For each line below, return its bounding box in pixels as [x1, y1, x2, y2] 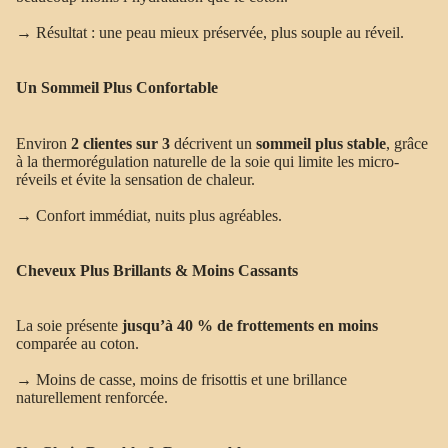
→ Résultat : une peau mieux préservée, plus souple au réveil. [16, 23, 404, 41]
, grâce [386, 134, 428, 152]
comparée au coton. [16, 335, 139, 353]
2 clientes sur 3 [71, 134, 170, 152]
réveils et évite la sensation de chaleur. [16, 170, 255, 188]
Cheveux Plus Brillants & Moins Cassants [16, 261, 298, 279]
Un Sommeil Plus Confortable [16, 79, 218, 97]
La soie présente [16, 317, 122, 335]
